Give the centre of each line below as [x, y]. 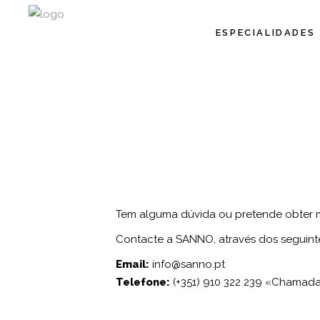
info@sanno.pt [189, 264]
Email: [132, 264]
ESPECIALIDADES [265, 32]
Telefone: [143, 282]
